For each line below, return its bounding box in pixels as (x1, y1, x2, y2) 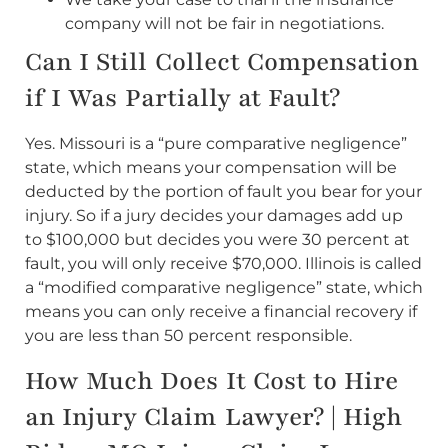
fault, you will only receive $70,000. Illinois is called (25, 254, 422, 274)
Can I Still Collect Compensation (25, 45, 419, 80)
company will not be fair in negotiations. (65, 14, 384, 34)
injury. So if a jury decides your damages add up (25, 206, 403, 226)
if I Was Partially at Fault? (25, 81, 340, 116)
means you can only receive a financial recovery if (25, 302, 417, 322)
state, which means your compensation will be (25, 158, 397, 178)
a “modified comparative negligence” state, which (25, 278, 423, 298)
